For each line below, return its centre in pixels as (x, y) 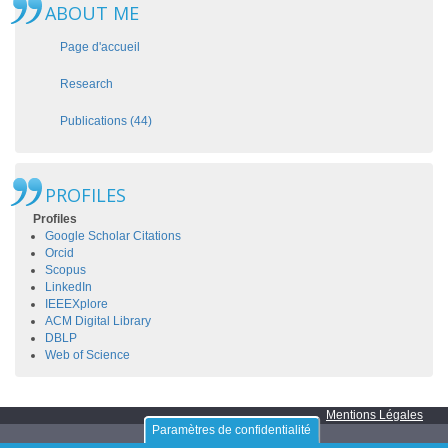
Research (86, 84)
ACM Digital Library (98, 321)
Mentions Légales (374, 415)
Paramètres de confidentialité (231, 430)
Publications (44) (106, 121)
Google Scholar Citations (113, 236)
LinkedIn (68, 287)
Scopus (65, 270)
